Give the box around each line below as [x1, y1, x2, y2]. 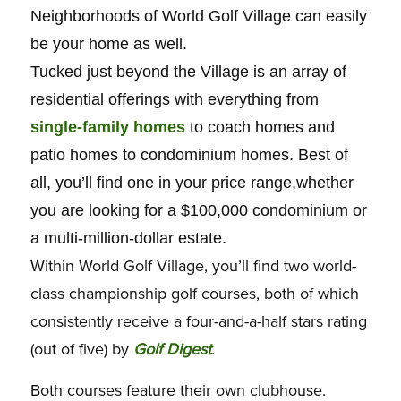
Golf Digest [132, 338, 211, 359]
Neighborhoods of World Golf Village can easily [30, 6, 367, 25]
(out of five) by [30, 338, 129, 359]
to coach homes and [184, 117, 335, 136]
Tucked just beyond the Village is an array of [30, 62, 346, 81]
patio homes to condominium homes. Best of [30, 145, 348, 164]
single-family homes [30, 117, 185, 136]
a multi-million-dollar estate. [30, 228, 226, 247]
